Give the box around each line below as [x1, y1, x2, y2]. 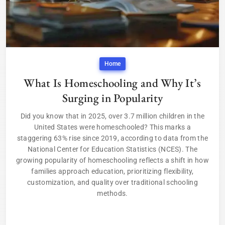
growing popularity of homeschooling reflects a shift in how [16, 156, 209, 165]
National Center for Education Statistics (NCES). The [27, 145, 198, 154]
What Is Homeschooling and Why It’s [24, 75, 201, 91]
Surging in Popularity [62, 90, 163, 106]
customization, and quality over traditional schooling [27, 178, 198, 187]
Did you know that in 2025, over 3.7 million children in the [20, 112, 205, 121]
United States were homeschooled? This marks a [34, 123, 191, 132]
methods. [97, 189, 128, 198]
